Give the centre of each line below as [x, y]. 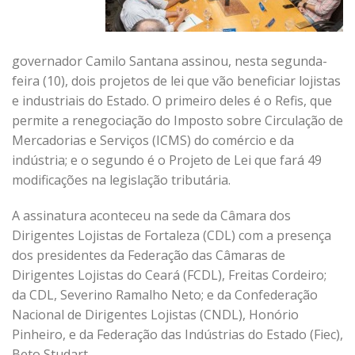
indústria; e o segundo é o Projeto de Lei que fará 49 [167, 160]
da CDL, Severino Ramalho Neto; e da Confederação [165, 295]
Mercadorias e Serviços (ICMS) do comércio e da [153, 140]
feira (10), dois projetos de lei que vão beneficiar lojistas [176, 81]
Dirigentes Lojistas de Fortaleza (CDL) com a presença [172, 235]
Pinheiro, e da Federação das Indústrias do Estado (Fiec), [177, 334]
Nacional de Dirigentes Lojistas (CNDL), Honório [155, 315]
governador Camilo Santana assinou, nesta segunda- [170, 61]
